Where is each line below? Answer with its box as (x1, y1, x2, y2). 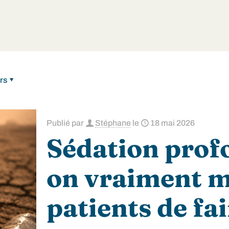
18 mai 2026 (150, 119, 195, 127)
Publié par (47, 119, 86, 127)
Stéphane (95, 119, 131, 127)
